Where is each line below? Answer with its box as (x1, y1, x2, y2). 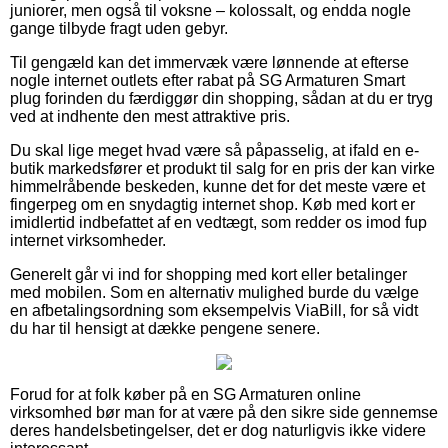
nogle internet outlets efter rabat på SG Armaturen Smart (10, 71, 405, 89)
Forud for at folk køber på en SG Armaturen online (10, 385, 361, 403)
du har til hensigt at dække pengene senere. (10, 319, 320, 337)
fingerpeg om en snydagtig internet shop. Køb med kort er (10, 195, 415, 213)
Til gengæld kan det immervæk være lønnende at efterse (10, 53, 409, 71)
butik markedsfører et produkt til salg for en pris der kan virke (10, 159, 435, 177)
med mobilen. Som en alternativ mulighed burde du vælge (10, 283, 419, 301)
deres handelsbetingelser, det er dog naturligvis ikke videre (10, 421, 426, 439)
